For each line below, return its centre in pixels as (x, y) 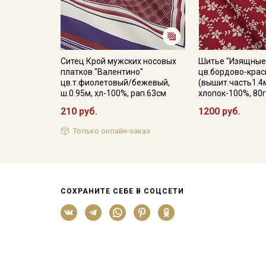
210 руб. (79, 111)
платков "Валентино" (102, 72)
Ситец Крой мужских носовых (118, 61)
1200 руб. (220, 111)
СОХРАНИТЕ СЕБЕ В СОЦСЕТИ (122, 191)
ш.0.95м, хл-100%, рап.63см (113, 93)
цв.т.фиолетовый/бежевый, (115, 83)
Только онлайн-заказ (111, 131)
